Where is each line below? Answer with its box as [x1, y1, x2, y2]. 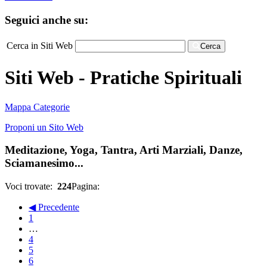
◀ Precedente [29, 202, 79, 212]
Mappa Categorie [5, 101, 70, 112]
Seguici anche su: [5, 13, 88, 26]
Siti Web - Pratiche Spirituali [5, 67, 242, 89]
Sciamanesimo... [5, 157, 83, 170]
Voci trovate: [5, 181, 57, 191]
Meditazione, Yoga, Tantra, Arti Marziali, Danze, [5, 144, 243, 157]
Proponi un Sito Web [5, 122, 83, 132]
